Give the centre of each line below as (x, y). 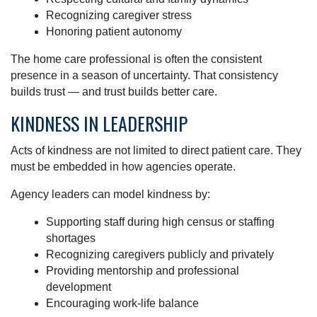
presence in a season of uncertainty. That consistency (144, 76)
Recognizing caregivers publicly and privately (160, 255)
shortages (71, 238)
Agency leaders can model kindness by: (110, 195)
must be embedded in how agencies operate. (123, 167)
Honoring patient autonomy (114, 32)
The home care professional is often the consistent (136, 59)
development (79, 287)
